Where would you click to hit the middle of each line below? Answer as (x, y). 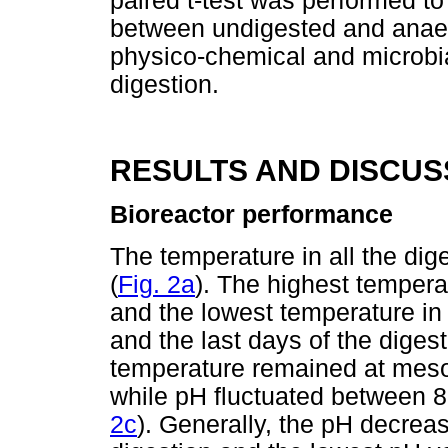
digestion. (164, 84)
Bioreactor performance (251, 215)
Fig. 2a (156, 284)
